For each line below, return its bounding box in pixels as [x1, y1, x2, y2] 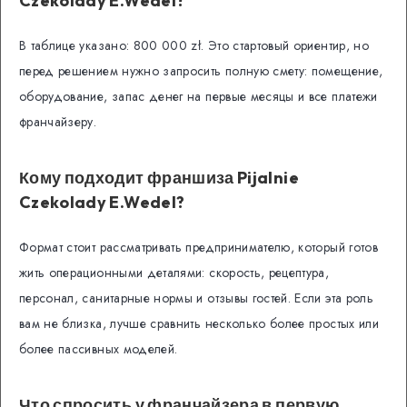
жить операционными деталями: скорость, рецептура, [19, 263, 330, 283]
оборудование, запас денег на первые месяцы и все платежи [19, 87, 378, 106]
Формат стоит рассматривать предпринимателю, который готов [19, 238, 378, 257]
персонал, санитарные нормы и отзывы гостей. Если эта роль [19, 289, 373, 308]
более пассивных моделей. [19, 340, 178, 359]
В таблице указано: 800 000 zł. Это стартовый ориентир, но [19, 36, 369, 55]
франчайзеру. [19, 113, 97, 132]
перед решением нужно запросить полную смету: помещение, [19, 62, 383, 81]
